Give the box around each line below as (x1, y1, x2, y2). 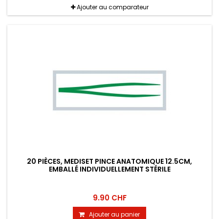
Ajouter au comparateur (76, 3, 149, 12)
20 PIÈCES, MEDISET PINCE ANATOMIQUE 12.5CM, (27, 156, 192, 167)
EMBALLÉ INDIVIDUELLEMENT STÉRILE (48, 164, 171, 175)
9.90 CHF (92, 193, 127, 203)
